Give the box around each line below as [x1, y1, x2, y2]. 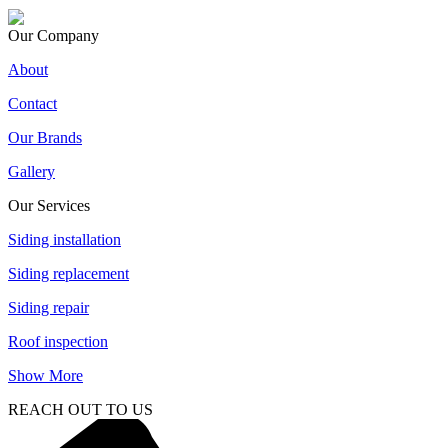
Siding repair [8, 299, 89, 317]
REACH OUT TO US [8, 401, 153, 419]
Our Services [8, 197, 90, 215]
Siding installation [8, 231, 121, 249]
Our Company [8, 27, 99, 45]
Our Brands [8, 129, 82, 147]
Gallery [8, 163, 55, 181]
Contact [8, 95, 57, 113]
